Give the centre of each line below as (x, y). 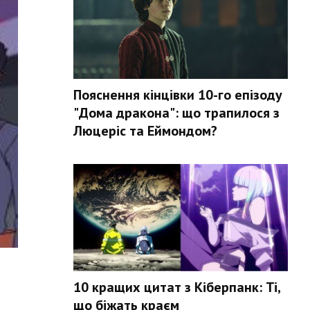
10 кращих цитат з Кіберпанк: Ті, (177, 287)
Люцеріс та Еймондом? (145, 131)
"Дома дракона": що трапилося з (176, 113)
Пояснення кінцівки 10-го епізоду (178, 95)
